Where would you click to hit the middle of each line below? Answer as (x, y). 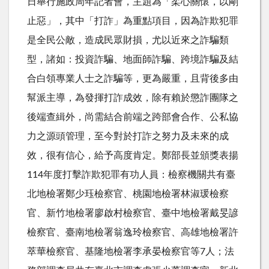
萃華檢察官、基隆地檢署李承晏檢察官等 (113, 251)
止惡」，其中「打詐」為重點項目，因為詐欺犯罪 (133, 21)
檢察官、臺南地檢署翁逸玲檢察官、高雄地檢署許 (133, 232)
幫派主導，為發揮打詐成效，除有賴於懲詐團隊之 (133, 98)
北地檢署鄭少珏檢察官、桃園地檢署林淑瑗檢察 (128, 194)
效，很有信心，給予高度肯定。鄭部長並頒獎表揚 (133, 155)
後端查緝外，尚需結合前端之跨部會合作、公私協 (133, 117)
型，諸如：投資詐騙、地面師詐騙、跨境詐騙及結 (133, 59)
